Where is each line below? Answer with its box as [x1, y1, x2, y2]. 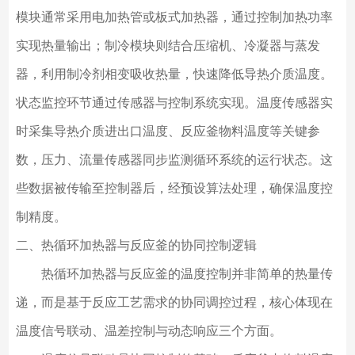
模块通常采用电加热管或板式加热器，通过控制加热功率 [15, 10, 333, 25]
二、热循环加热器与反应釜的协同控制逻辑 [15, 239, 257, 253]
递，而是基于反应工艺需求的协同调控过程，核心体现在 [15, 296, 333, 310]
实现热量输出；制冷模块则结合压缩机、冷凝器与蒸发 [15, 39, 320, 53]
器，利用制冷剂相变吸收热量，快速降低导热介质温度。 [15, 67, 333, 82]
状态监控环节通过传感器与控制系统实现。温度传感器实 [15, 96, 333, 110]
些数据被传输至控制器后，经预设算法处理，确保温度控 [15, 181, 333, 196]
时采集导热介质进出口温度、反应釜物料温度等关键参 [15, 124, 320, 139]
